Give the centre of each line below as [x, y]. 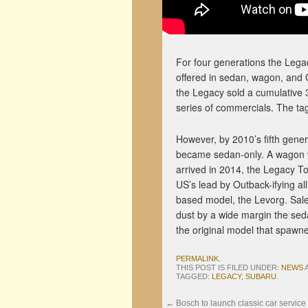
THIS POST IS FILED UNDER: [229, 267]
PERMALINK [197, 258]
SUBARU [261, 276]
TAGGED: [194, 276]
